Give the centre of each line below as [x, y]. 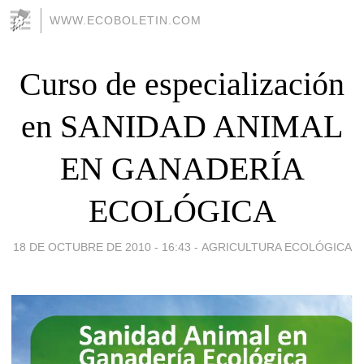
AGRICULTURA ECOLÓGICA [276, 247]
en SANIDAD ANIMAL [182, 126]
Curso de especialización [182, 84]
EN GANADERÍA [182, 168]
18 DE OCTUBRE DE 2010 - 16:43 [102, 247]
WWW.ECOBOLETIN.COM [126, 20]
